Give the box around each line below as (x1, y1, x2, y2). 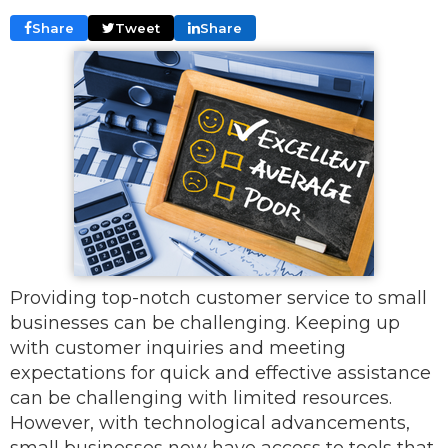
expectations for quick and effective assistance (10, 362, 431, 384)
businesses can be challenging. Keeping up (10, 312, 400, 334)
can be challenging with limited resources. (10, 387, 392, 409)
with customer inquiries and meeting (10, 337, 346, 359)
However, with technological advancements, (10, 412, 410, 434)
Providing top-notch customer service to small (10, 287, 427, 309)
